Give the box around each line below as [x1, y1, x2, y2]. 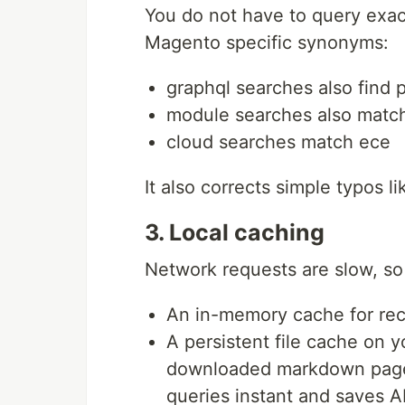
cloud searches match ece [166, 131, 391, 154]
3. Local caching [145, 219, 325, 247]
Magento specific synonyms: [145, 32, 389, 54]
